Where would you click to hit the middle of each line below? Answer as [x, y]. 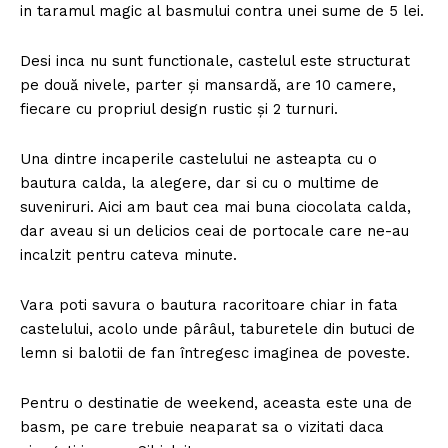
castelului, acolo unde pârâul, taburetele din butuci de [217, 328]
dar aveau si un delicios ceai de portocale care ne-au [214, 230]
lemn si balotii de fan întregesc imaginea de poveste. [215, 352]
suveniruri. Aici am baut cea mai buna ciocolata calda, [215, 206]
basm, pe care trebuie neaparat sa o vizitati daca [202, 426]
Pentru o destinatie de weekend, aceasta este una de [216, 402]
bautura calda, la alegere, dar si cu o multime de [199, 182]
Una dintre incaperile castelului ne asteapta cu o [198, 158]
